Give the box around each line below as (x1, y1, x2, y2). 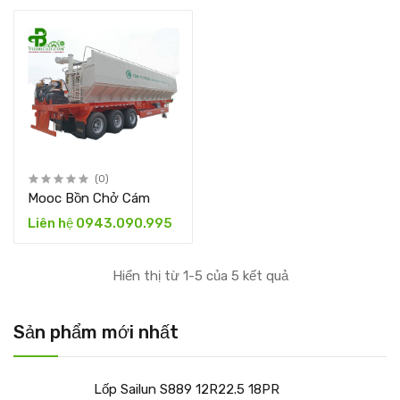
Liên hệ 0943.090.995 (28, 214, 172, 231)
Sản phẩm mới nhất (13, 321, 179, 343)
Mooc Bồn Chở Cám (28, 189, 150, 206)
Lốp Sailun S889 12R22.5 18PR (94, 380, 279, 397)
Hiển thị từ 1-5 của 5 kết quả (112, 267, 288, 284)
